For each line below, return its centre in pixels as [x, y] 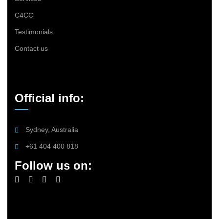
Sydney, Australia [52, 129]
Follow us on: [53, 165]
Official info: [49, 98]
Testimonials [34, 32]
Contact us [31, 48]
